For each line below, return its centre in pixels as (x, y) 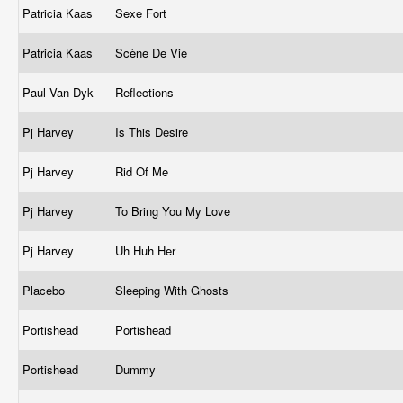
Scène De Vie (153, 53)
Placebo (45, 290)
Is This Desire (153, 132)
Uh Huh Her (147, 251)
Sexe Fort (143, 13)
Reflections (146, 92)
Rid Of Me (143, 171)
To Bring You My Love (175, 211)
